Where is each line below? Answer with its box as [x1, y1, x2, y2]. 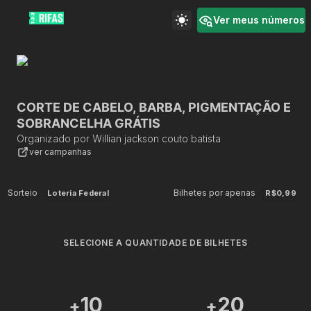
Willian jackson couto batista [92, 133, 221, 144]
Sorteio [8, 187, 38, 198]
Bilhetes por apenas [174, 187, 256, 198]
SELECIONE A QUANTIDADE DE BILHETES [63, 237, 248, 248]
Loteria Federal [47, 188, 109, 198]
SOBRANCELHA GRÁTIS [17, 116, 160, 131]
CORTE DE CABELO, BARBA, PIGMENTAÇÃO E [17, 100, 291, 115]
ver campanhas [29, 146, 92, 157]
